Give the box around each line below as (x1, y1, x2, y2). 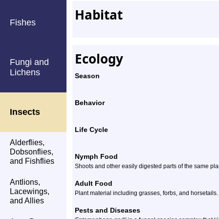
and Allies (10, 197, 44, 205)
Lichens (10, 67, 40, 77)
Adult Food (75, 179, 112, 187)
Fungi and (10, 57, 49, 67)
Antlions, (10, 178, 40, 186)
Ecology (75, 50, 123, 67)
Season (75, 72, 100, 80)
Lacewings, (10, 187, 49, 196)
